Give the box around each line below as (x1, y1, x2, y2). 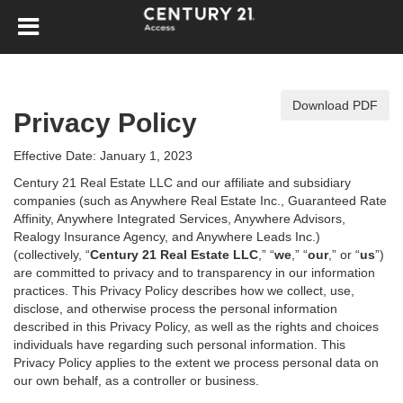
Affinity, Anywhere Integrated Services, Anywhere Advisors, (13, 211, 345, 226)
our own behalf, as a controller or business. (13, 373, 259, 388)
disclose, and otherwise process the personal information (13, 301, 337, 316)
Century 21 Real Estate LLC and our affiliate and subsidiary (13, 175, 351, 190)
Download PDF (292, 98, 378, 112)
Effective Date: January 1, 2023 (13, 148, 193, 163)
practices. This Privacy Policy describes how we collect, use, (13, 283, 354, 298)
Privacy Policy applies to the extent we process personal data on (13, 355, 379, 370)
